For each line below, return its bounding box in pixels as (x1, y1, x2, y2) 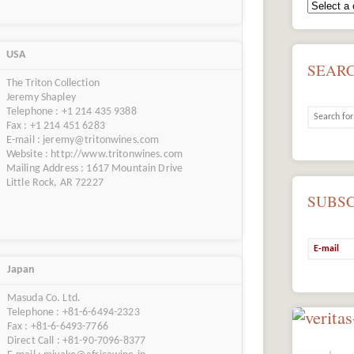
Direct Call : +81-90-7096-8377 (6, 335, 146, 348)
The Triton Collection (6, 77, 100, 89)
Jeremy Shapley (6, 91, 76, 104)
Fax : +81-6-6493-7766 (6, 321, 108, 333)
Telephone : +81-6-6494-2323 (6, 307, 140, 319)
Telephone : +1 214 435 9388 (6, 105, 137, 118)
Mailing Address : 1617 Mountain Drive (6, 162, 183, 175)
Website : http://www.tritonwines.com (6, 148, 183, 160)
